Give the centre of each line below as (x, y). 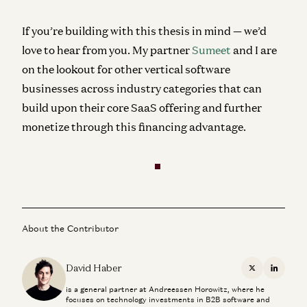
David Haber (94, 268)
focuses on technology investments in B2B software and (168, 299)
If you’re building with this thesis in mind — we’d (144, 30)
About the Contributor (70, 228)
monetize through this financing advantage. (135, 126)
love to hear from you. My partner (107, 50)
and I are (254, 50)
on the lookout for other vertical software (126, 69)
